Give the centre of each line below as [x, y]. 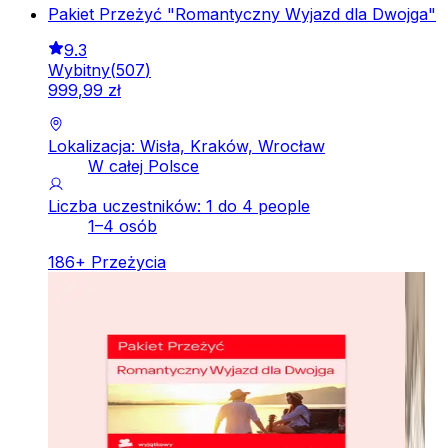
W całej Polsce [143, 166]
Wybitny [79, 70]
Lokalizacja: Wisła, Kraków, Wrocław [186, 146]
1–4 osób [122, 226]
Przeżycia [128, 262]
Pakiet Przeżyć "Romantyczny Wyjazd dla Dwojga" [242, 14]
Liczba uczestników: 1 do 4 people [179, 206]
